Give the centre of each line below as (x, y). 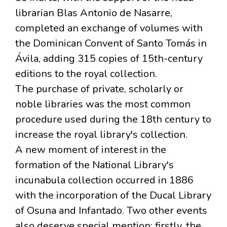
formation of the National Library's (94, 165)
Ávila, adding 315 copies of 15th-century (109, 59)
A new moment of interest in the (91, 150)
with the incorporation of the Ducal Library (113, 196)
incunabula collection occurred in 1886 (104, 180)
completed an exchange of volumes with (109, 28)
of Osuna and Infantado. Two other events (111, 211)
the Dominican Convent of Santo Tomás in (111, 44)
